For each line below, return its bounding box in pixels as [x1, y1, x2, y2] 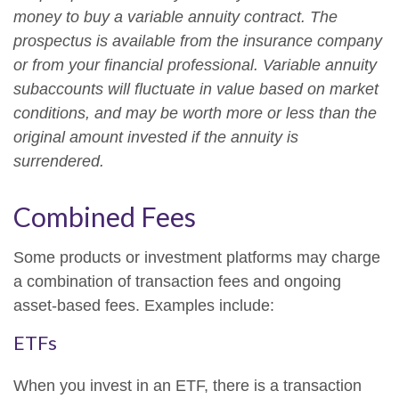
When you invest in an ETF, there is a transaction [13, 377, 362, 395]
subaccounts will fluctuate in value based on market [13, 80, 379, 98]
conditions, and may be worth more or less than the [13, 104, 377, 122]
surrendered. [13, 152, 104, 170]
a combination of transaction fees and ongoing [13, 273, 341, 290]
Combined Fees [13, 200, 196, 232]
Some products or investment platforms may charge [13, 248, 380, 266]
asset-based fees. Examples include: [13, 297, 274, 314]
